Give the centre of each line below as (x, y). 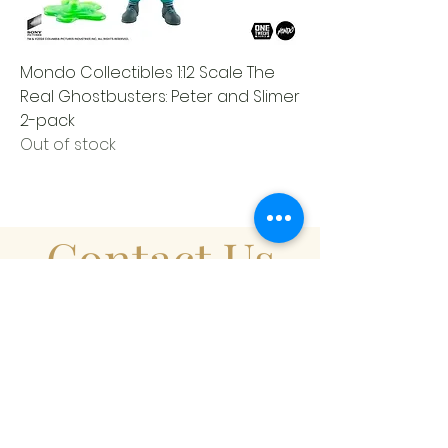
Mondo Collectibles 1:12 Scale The (147, 73)
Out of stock (68, 145)
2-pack (47, 121)
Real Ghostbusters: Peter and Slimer (160, 97)
